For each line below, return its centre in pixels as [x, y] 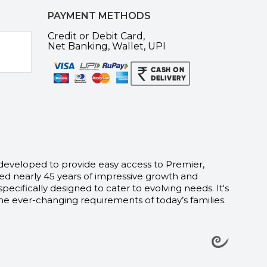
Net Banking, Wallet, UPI [107, 46]
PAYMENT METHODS [99, 16]
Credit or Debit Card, [96, 36]
